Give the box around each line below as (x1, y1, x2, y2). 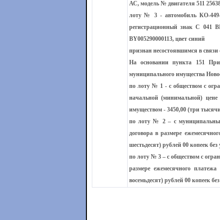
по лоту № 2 (129, 118, 165, 125)
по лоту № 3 (129, 153, 161, 160)
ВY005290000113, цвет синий (129, 35, 205, 42)
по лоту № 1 (129, 82, 163, 89)
